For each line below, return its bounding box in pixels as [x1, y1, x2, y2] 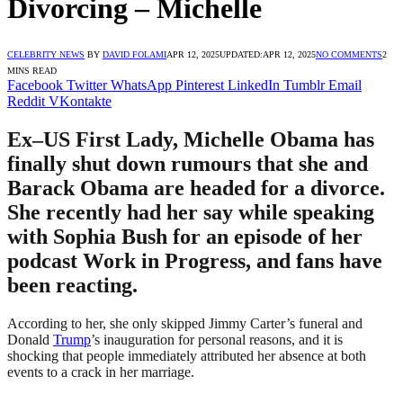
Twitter [67, 76, 107, 93]
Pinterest [175, 76, 224, 93]
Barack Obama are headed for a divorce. [7, 175, 385, 200]
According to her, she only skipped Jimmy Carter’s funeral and [7, 315, 363, 331]
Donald [7, 331, 53, 347]
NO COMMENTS [316, 49, 382, 59]
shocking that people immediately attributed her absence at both [7, 347, 366, 363]
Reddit [7, 93, 45, 109]
